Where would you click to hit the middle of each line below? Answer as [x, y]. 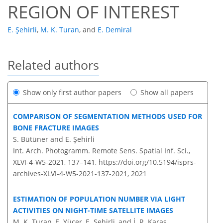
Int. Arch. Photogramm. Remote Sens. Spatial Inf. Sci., [102, 151]
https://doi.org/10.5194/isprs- [147, 162]
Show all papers [167, 93]
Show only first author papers [72, 93]
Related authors [53, 65]
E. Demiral [115, 30]
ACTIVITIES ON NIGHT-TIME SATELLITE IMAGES [93, 211]
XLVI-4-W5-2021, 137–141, [56, 162]
